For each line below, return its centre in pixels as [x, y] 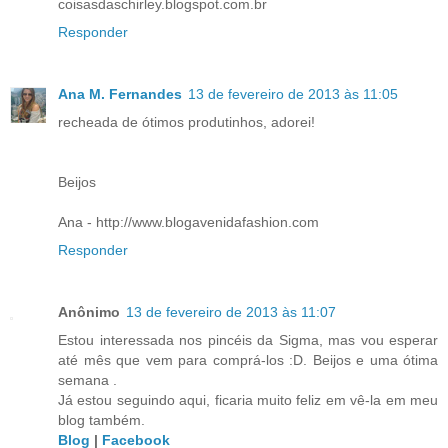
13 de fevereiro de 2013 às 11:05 [293, 94]
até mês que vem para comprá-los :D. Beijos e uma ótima [248, 360]
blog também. [101, 420]
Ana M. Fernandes [120, 94]
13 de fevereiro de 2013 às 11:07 [231, 312]
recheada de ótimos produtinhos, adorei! [186, 122]
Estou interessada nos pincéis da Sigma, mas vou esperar [248, 340]
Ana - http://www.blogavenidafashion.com [188, 222]
